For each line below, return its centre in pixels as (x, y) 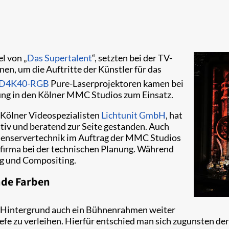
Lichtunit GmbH (133, 115)
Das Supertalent (60, 58)
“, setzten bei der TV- (132, 58)
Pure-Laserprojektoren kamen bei (116, 83)
